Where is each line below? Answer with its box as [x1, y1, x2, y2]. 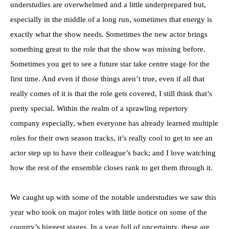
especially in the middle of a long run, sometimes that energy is [10, 15, 212, 24]
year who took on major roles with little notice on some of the [10, 208, 207, 216]
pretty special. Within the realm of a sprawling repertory [10, 104, 188, 112]
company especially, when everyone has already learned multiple [10, 119, 218, 127]
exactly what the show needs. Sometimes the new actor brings [10, 30, 208, 38]
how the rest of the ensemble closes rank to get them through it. [10, 163, 213, 172]
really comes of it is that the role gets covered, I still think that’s [10, 89, 212, 98]
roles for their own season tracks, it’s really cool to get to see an [10, 133, 213, 142]
